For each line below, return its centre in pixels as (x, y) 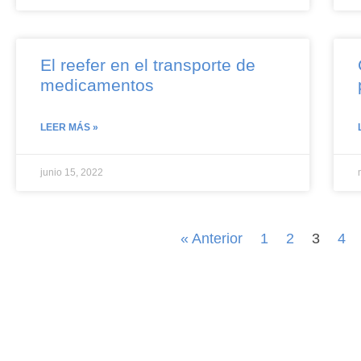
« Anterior (212, 238)
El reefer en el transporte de (148, 64)
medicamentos (97, 85)
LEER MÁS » (69, 127)
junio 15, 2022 (72, 172)
